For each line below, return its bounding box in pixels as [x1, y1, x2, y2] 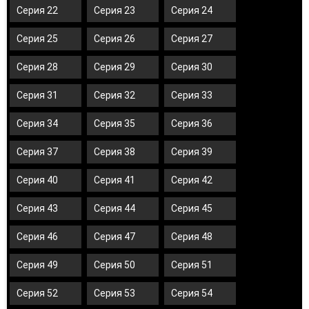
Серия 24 [171, 5, 212, 17]
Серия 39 [171, 146, 212, 158]
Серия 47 [94, 231, 135, 243]
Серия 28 [17, 61, 58, 73]
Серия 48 [171, 231, 212, 243]
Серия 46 [17, 231, 58, 243]
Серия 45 [171, 203, 212, 215]
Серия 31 [17, 90, 58, 101]
